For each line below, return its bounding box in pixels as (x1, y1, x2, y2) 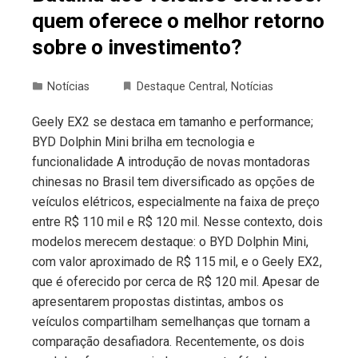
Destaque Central (137, 80, 225, 94)
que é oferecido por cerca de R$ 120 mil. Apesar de (32, 274, 320, 290)
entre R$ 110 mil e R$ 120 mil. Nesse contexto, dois (32, 214, 323, 230)
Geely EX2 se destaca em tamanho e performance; (32, 114, 313, 130)
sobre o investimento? (32, 35, 242, 60)
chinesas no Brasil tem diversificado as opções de (32, 174, 315, 190)
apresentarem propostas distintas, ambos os (32, 294, 284, 310)
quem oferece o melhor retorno (32, 9, 324, 34)
